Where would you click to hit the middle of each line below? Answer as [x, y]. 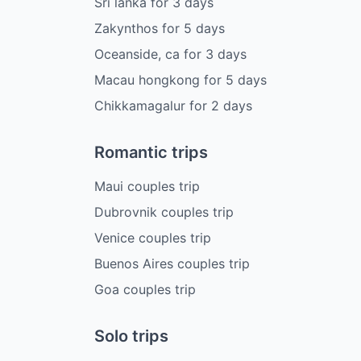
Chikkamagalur [140, 105]
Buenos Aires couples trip [172, 263]
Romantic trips [151, 152]
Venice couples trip [153, 237]
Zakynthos [126, 28]
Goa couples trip [145, 289]
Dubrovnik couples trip [164, 212]
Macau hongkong [147, 79]
